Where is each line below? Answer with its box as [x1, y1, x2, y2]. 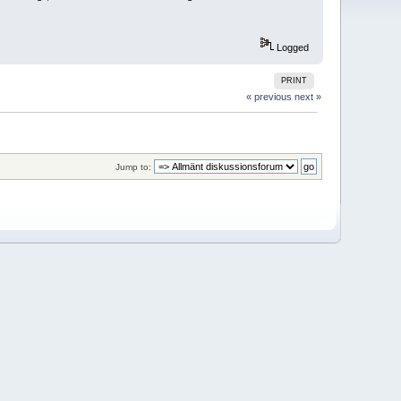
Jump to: [115, 162, 151, 173]
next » [294, 90, 321, 102]
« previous [245, 90, 292, 102]
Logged [273, 42, 309, 54]
